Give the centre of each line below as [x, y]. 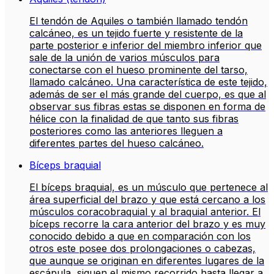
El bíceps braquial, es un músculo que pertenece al [149, 187]
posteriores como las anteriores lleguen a [126, 131]
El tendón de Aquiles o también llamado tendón [139, 21]
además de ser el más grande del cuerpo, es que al [148, 94]
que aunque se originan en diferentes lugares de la [147, 261]
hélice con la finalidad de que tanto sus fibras [134, 119]
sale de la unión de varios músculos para [124, 58]
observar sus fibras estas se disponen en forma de [147, 107]
